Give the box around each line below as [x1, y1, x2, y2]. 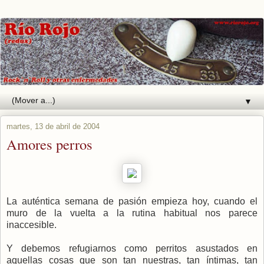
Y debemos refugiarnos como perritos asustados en [6, 243, 258, 254]
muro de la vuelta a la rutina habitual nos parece [6, 208, 258, 219]
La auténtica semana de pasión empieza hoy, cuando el [6, 196, 258, 207]
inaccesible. [6, 220, 57, 230]
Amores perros [6, 134, 93, 154]
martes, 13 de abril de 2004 [6, 122, 100, 131]
